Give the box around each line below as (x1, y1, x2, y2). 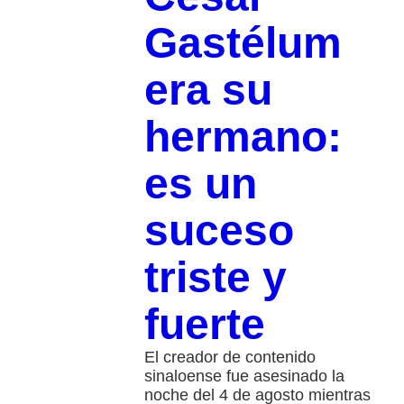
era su (143, 65, 272, 114)
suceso (143, 206, 294, 254)
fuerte (143, 299, 265, 348)
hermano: (143, 112, 342, 161)
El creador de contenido (143, 347, 316, 366)
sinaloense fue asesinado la (143, 366, 344, 385)
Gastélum (143, 18, 342, 67)
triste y (143, 252, 287, 301)
